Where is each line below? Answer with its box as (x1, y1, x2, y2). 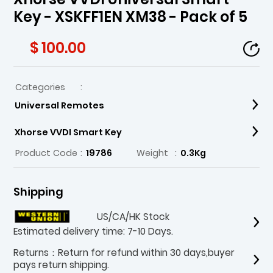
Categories (15, 81, 65, 94)
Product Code (15, 147, 77, 160)
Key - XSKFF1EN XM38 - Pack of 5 (13, 7, 248, 27)
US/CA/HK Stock (97, 210, 170, 223)
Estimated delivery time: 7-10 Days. (13, 224, 174, 238)
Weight (136, 147, 168, 160)
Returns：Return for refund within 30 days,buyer (13, 246, 235, 260)
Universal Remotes (14, 99, 104, 112)
